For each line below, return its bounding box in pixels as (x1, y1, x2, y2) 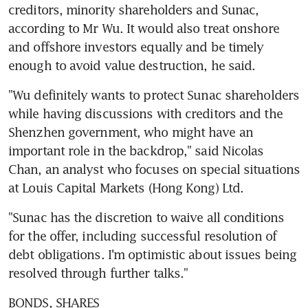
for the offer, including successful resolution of (8, 228, 276, 243)
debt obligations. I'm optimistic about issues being (8, 246, 297, 262)
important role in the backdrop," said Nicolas (8, 142, 264, 158)
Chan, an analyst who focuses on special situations (8, 161, 300, 177)
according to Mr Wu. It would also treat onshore (8, 20, 279, 36)
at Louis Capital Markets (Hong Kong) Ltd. (8, 179, 244, 195)
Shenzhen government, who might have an (8, 124, 253, 140)
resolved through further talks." (8, 265, 188, 280)
